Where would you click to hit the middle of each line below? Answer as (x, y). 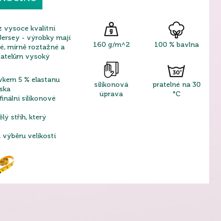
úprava (111, 94)
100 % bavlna (176, 45)
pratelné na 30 (176, 85)
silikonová (111, 85)
